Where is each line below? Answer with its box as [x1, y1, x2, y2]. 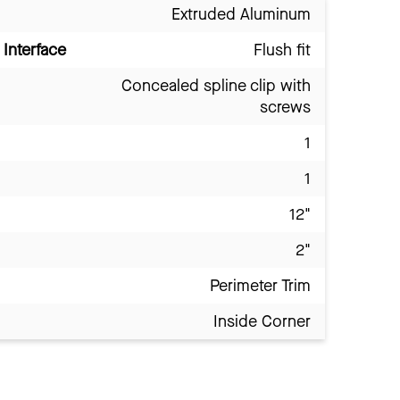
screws [260, 96, 311, 118]
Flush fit [254, 38, 311, 61]
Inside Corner [213, 310, 311, 332]
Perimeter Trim [210, 274, 311, 296]
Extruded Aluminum [171, 3, 311, 25]
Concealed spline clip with [121, 74, 311, 96]
